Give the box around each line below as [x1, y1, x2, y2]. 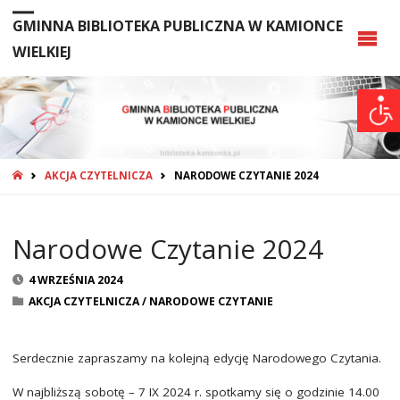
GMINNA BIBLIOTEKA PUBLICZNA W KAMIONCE [12, 16, 343, 37]
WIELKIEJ [12, 42, 71, 62]
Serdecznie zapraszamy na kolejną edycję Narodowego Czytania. [12, 350, 381, 367]
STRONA [24, 167, 70, 181]
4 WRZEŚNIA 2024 [29, 271, 123, 287]
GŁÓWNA [24, 185, 72, 199]
